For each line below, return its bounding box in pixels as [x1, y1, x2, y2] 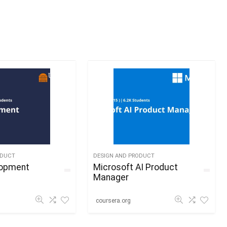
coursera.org [95, 197, 131, 204]
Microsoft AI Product [93, 162, 178, 172]
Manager [93, 172, 129, 182]
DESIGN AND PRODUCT [93, 153, 155, 159]
